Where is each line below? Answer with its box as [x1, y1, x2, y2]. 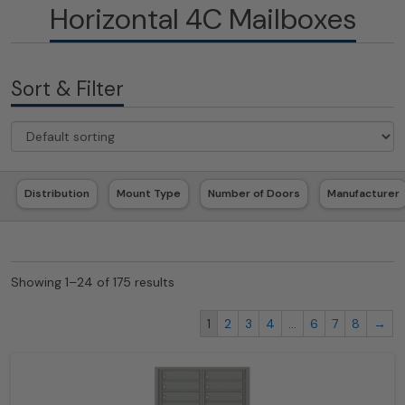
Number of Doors [208, 185, 300, 201]
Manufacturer [327, 185, 400, 201]
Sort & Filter [11, 76, 124, 103]
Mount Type [117, 185, 181, 201]
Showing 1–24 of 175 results [11, 273, 174, 290]
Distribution [24, 185, 89, 201]
